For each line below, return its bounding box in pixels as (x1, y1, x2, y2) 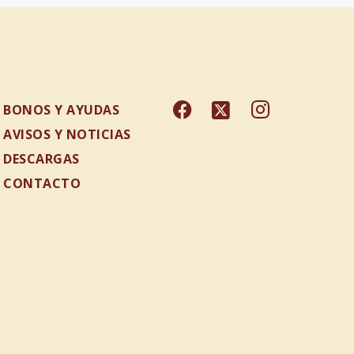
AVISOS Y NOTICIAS (3, 126, 131, 143)
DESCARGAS (3, 150, 80, 168)
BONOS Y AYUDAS (3, 101, 119, 119)
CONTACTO (3, 175, 81, 192)
